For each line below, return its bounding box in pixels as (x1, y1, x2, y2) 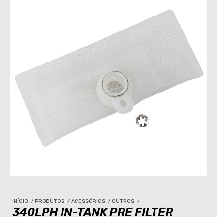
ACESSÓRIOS (71, 198, 107, 204)
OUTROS (112, 198, 136, 204)
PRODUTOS (35, 198, 66, 204)
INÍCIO (12, 198, 30, 204)
